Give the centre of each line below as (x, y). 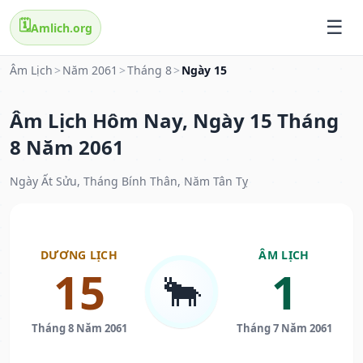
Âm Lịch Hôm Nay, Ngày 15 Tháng (174, 121)
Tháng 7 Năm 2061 (284, 329)
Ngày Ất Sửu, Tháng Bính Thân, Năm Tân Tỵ (129, 181)
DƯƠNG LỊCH (79, 255)
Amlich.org (62, 28)
